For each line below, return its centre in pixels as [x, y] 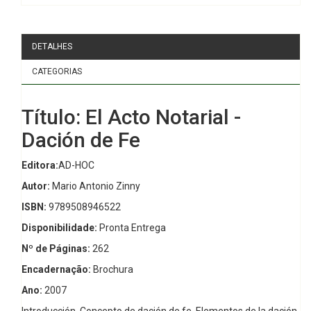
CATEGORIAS [57, 72]
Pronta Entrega [132, 228]
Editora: [40, 166]
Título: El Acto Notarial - [131, 117]
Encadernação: [56, 270]
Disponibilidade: [59, 228]
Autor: [36, 186]
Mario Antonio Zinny [95, 186]
